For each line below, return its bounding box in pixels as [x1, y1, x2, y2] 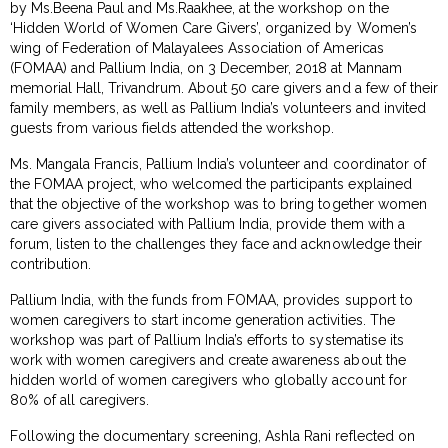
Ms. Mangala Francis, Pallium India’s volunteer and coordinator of [10, 155, 426, 172]
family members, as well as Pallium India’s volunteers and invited [10, 99, 426, 116]
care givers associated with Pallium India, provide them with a [10, 215, 405, 232]
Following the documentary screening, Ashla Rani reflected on [10, 427, 415, 444]
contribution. [10, 255, 92, 272]
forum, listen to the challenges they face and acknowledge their [10, 235, 422, 252]
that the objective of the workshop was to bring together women [10, 195, 427, 212]
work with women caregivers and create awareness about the [10, 351, 406, 368]
